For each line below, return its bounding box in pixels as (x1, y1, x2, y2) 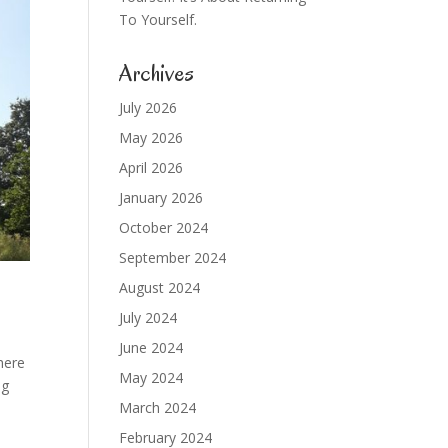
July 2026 (119, 98, 178, 117)
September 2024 (119, 248, 227, 267)
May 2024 (119, 368, 184, 387)
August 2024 (119, 278, 201, 297)
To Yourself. (119, 10, 198, 29)
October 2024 (119, 218, 209, 237)
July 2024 (119, 308, 178, 327)
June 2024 (119, 338, 184, 357)
